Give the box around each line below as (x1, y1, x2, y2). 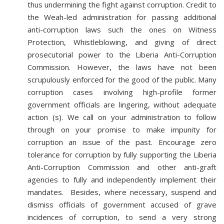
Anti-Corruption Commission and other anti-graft (27, 162, 216, 172)
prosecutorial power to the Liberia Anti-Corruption (27, 49, 216, 59)
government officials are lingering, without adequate (27, 99, 216, 109)
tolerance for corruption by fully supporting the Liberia (27, 149, 216, 159)
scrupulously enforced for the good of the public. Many (27, 74, 216, 84)
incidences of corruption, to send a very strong (27, 212, 216, 222)
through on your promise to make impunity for (27, 124, 216, 134)
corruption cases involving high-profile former (27, 87, 216, 97)
